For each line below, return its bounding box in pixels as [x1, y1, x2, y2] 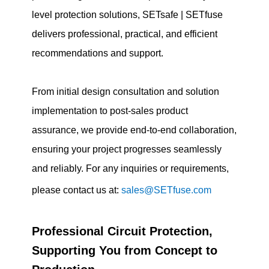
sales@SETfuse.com [121, 184, 212, 195]
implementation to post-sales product [32, 105, 189, 116]
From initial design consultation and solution [32, 86, 220, 97]
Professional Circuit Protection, [32, 224, 213, 238]
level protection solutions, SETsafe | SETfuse [32, 9, 223, 20]
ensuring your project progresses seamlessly [32, 144, 222, 154]
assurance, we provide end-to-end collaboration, [32, 124, 237, 135]
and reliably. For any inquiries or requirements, [32, 163, 229, 174]
